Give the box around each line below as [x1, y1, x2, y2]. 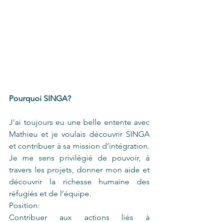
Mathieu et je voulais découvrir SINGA [9, 129, 150, 139]
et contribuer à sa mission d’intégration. [9, 141, 150, 151]
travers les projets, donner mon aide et [9, 165, 150, 174]
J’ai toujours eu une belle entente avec [9, 117, 150, 127]
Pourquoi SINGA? [9, 94, 73, 103]
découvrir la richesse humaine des [9, 177, 150, 186]
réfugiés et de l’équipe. [9, 189, 91, 198]
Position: [9, 201, 42, 210]
